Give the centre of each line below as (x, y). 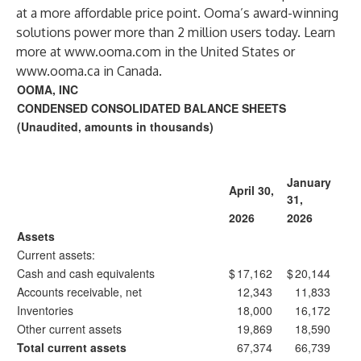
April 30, (251, 190)
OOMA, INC (48, 89)
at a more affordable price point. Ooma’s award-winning (177, 13)
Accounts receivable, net (79, 292)
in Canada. (131, 71)
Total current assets (72, 347)
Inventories (45, 310)
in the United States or (228, 52)
